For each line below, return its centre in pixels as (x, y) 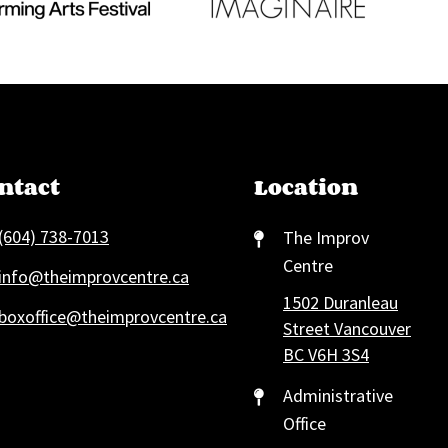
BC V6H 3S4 (326, 354)
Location (306, 186)
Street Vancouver (347, 328)
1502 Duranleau (340, 302)
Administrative (338, 395)
